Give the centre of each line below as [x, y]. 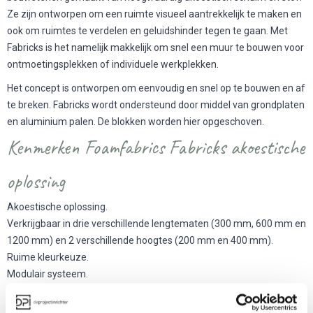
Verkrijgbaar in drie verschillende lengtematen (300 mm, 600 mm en [156, 224]
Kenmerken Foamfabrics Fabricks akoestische [156, 147]
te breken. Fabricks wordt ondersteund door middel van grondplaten [156, 105]
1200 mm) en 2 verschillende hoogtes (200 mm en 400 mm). [140, 241]
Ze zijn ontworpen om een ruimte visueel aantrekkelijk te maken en [154, 14]
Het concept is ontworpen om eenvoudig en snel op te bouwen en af [156, 88]
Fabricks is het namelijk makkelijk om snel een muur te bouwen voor [155, 47]
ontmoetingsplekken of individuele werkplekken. [113, 64]
